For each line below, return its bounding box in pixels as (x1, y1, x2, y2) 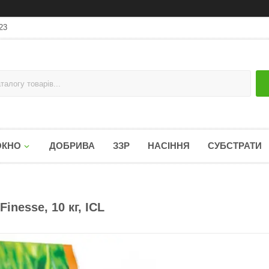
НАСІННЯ (148, 141, 190, 151)
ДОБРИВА (49, 141, 95, 151)
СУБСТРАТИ (208, 141, 262, 151)
